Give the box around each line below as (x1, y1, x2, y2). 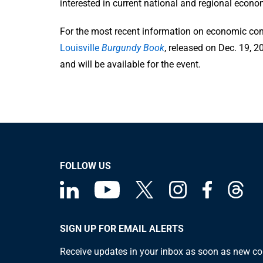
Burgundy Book (102, 42, 164, 53)
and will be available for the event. (60, 58, 201, 70)
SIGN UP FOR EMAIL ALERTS (60, 222, 184, 234)
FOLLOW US (60, 160, 111, 171)
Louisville (60, 42, 102, 53)
